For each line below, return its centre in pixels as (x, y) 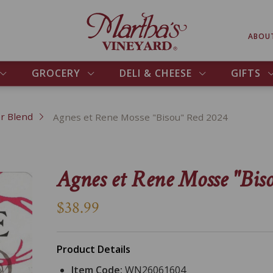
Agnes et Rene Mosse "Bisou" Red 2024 (140, 117)
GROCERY (56, 73)
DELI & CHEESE (155, 73)
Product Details (93, 250)
